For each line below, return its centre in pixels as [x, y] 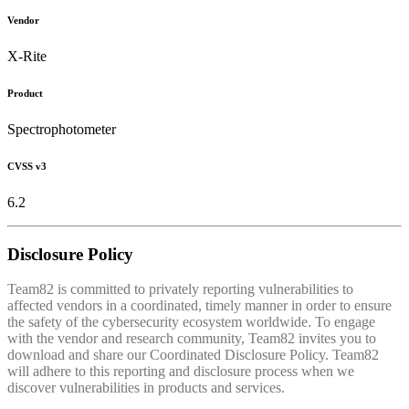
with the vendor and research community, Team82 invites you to [192, 339]
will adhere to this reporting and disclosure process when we [181, 372]
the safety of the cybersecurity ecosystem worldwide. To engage [191, 322]
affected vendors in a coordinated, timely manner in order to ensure [199, 306]
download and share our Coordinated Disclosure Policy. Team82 [193, 355]
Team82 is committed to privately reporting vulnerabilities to [180, 289]
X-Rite [27, 57]
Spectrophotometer [62, 129]
